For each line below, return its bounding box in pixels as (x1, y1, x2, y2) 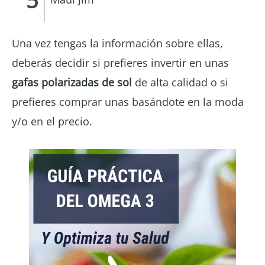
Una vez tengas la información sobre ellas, (12, 35, 223, 50)
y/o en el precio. (12, 114, 92, 128)
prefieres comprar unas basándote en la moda (12, 94, 244, 109)
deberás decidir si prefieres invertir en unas (12, 55, 229, 70)
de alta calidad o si (132, 75, 228, 89)
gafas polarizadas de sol (12, 75, 132, 89)
